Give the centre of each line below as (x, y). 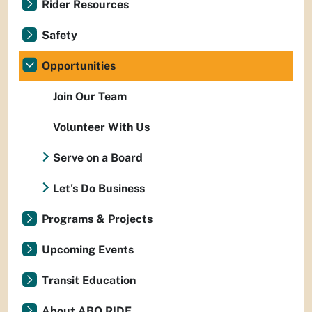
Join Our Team (90, 96)
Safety (60, 35)
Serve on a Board (98, 158)
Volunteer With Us (101, 127)
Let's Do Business (99, 188)
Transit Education (89, 280)
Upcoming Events (88, 250)
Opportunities (79, 66)
